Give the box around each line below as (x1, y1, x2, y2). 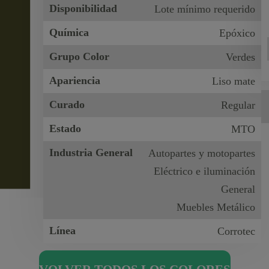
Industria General (49, 147, 133, 159)
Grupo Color (49, 50, 110, 62)
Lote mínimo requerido (154, 3, 255, 15)
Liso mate (211, 75, 255, 87)
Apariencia (49, 74, 101, 86)
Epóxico (219, 27, 255, 39)
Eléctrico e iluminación (153, 165, 255, 177)
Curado (49, 98, 85, 110)
